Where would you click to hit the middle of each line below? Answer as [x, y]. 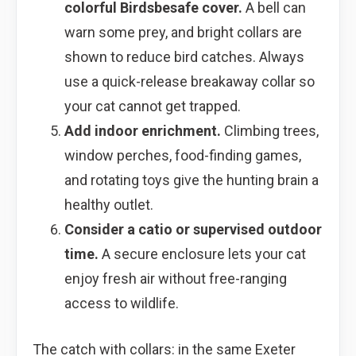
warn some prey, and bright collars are [183, 32]
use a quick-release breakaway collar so [189, 81]
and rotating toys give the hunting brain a [191, 180]
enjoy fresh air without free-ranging [175, 278]
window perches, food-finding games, [182, 155]
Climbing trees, [269, 130]
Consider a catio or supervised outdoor [193, 229]
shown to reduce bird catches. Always [184, 56]
